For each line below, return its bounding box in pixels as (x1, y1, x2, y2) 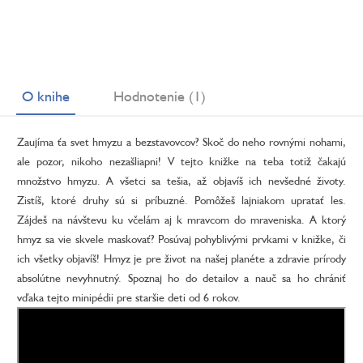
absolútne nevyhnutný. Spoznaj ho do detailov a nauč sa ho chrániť (17, 271, 346, 285)
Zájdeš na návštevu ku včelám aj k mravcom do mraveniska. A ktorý (17, 212, 346, 227)
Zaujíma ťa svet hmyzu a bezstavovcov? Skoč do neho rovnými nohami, (17, 135, 346, 149)
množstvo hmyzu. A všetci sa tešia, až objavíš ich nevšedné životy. (17, 173, 346, 188)
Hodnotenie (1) (113, 87, 206, 105)
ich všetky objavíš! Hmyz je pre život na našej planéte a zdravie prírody (17, 251, 346, 266)
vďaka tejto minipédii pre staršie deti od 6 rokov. (17, 290, 241, 305)
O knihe (22, 87, 70, 105)
